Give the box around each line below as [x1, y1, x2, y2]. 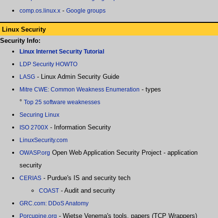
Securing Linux [19, 111, 59, 119]
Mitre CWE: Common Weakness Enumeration [19, 86, 140, 93]
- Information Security [48, 124, 111, 131]
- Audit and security [59, 187, 115, 195]
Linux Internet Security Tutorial [19, 48, 104, 55]
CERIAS [19, 175, 41, 182]
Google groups [66, 7, 106, 15]
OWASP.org [19, 149, 50, 157]
